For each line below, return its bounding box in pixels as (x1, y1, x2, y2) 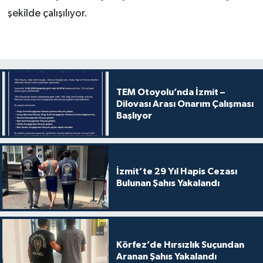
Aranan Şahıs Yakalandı (116, 252, 217, 262)
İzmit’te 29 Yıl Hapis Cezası (116, 166, 237, 176)
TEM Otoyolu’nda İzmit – (116, 87, 225, 97)
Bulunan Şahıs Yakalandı (116, 178, 220, 188)
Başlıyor (116, 110, 152, 120)
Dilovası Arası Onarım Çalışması (116, 99, 254, 109)
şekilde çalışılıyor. (7, 8, 87, 19)
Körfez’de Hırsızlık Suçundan (116, 240, 244, 250)
